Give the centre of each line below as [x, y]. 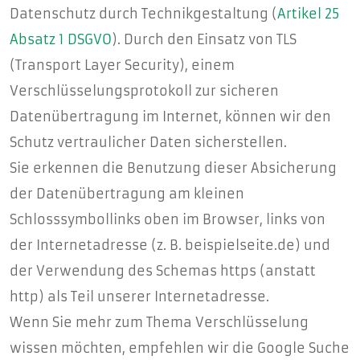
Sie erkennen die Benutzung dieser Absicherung [173, 168]
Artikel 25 [308, 14]
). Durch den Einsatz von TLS [204, 39]
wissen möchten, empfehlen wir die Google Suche [180, 348]
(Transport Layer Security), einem [122, 65]
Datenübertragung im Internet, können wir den [170, 117]
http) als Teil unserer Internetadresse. [139, 297]
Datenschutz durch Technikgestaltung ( [143, 14]
